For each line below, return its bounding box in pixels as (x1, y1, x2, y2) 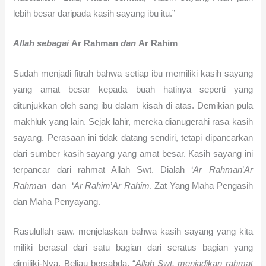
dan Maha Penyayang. (13, 197, 101, 207)
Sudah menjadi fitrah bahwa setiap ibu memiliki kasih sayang (13, 68, 253, 78)
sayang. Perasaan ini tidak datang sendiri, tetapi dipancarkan (13, 132, 253, 142)
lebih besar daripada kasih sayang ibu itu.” (13, 9, 176, 19)
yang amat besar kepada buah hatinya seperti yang (13, 84, 253, 94)
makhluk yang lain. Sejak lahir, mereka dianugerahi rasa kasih (13, 116, 253, 126)
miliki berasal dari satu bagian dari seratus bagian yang (13, 243, 253, 253)
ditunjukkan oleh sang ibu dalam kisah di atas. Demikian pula (13, 100, 253, 110)
